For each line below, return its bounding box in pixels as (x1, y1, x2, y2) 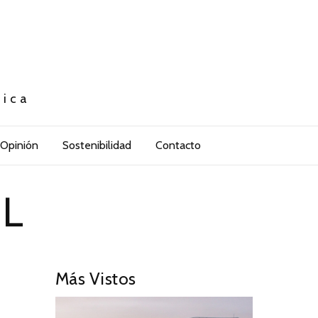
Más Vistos (55, 268, 136, 290)
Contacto (155, 138, 201, 153)
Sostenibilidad (62, 138, 131, 153)
